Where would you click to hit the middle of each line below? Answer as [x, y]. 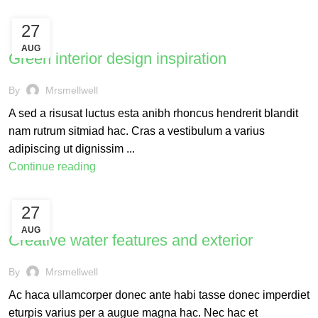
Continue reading [52, 166]
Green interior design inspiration [117, 59]
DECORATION [44, 216]
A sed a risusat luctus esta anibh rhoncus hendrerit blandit [153, 113]
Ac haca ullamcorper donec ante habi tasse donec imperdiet [159, 295]
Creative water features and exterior [130, 240]
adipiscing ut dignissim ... [71, 149]
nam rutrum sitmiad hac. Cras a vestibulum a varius [136, 131]
